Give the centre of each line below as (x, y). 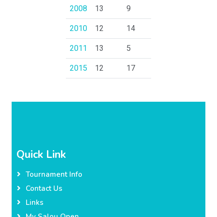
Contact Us (44, 188)
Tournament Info (54, 174)
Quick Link (41, 155)
